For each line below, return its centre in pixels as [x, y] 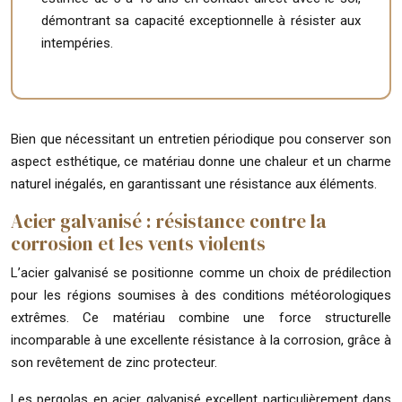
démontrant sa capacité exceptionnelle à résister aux [201, 20]
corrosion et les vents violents [138, 243]
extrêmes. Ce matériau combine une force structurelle [201, 317]
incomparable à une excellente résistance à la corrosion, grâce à [201, 340]
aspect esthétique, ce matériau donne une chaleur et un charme [201, 161]
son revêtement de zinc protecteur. [114, 362]
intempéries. [77, 43]
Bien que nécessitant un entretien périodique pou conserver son [201, 139]
